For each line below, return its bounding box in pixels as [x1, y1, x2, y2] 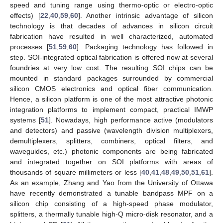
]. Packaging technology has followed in [77, 42, 213, 51]
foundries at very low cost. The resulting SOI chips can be [10, 63, 213, 72]
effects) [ [10, 11, 40, 19]
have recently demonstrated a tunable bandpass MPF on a [10, 189, 213, 197]
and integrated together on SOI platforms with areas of [10, 157, 213, 166]
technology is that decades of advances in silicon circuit [10, 21, 213, 30]
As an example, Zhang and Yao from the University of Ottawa [10, 178, 213, 187]
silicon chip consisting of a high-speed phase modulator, [10, 199, 213, 208]
